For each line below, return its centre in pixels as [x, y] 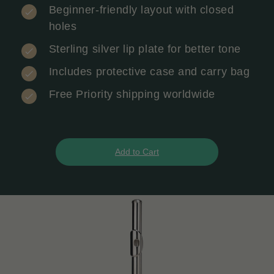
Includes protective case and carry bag [149, 71]
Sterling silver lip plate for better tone [145, 49]
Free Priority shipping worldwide [132, 94]
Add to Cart [137, 151]
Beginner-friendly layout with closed [141, 9]
